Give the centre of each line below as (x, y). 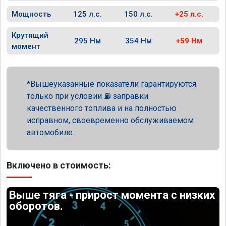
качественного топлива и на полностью (102, 108)
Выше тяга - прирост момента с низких (112, 195)
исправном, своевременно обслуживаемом (110, 120)
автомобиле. (50, 132)
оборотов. (36, 206)
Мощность (31, 14)
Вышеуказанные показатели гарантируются (113, 84)
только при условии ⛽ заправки (88, 96)
